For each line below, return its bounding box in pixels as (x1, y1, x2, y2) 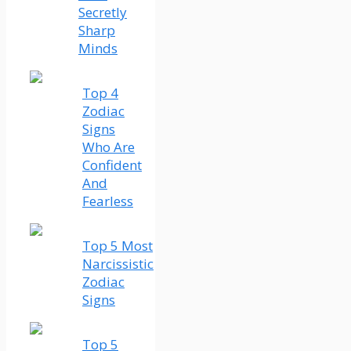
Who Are (82, 137, 135, 156)
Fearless (82, 191, 133, 210)
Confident (82, 155, 142, 174)
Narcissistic (82, 254, 154, 273)
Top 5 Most (82, 236, 153, 255)
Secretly (78, 2, 127, 21)
